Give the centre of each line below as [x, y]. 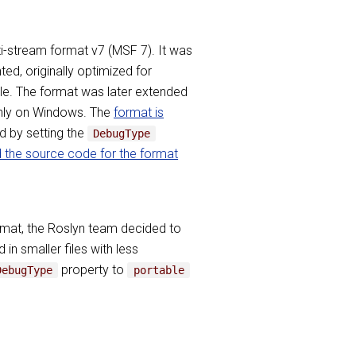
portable [159, 270]
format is [139, 112]
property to [93, 270]
